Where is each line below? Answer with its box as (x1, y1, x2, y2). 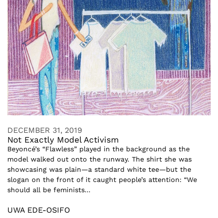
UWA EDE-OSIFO (7, 205, 70, 215)
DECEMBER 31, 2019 (7, 126, 82, 135)
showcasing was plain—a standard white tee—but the (7, 165, 191, 173)
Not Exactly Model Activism (7, 135, 119, 145)
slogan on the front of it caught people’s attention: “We (7, 176, 197, 183)
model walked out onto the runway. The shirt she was (7, 155, 192, 163)
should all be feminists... (7, 186, 91, 194)
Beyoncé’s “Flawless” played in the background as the (7, 145, 190, 153)
